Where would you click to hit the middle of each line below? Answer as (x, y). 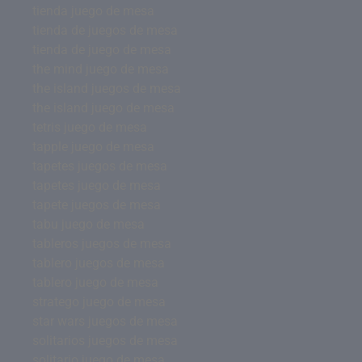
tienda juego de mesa (93, 11)
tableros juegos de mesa (102, 243)
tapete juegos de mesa (97, 204)
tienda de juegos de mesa (105, 30)
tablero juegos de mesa (99, 263)
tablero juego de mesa (95, 282)
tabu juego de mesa (88, 224)
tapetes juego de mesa (97, 185)
